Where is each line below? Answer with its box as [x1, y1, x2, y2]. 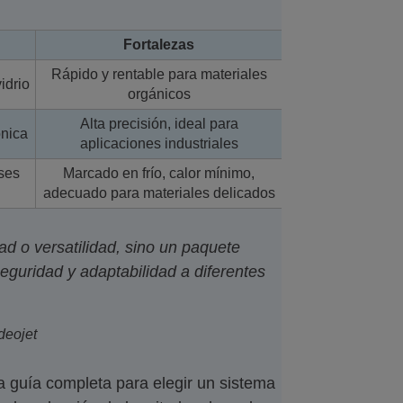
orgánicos [127, 85, 191, 102]
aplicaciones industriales [79, 135, 238, 151]
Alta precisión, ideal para [79, 115, 238, 131]
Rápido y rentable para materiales [50, 66, 267, 82]
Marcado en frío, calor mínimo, [63, 165, 255, 181]
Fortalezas [123, 36, 194, 52]
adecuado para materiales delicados [42, 184, 275, 201]
